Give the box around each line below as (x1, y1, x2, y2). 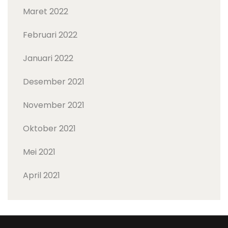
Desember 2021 (23, 76, 84, 88)
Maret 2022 (23, 6, 68, 18)
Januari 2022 (23, 52, 73, 65)
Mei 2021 (23, 146, 55, 158)
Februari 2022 (23, 29, 77, 41)
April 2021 (23, 169, 60, 182)
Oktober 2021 (23, 123, 76, 135)
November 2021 (23, 99, 84, 111)
